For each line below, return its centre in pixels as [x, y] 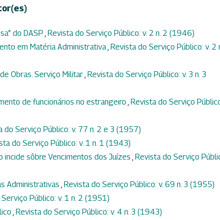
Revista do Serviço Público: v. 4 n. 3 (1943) [89, 212]
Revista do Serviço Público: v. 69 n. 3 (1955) [139, 185]
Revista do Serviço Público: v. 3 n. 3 [147, 75]
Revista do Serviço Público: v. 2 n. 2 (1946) [121, 33]
